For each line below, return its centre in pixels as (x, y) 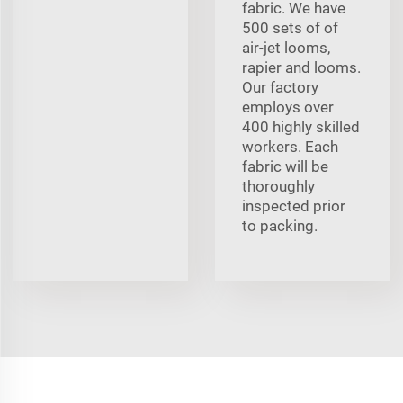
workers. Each (290, 146)
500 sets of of (290, 27)
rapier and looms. (301, 67)
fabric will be (285, 166)
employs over (288, 107)
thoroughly (278, 186)
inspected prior (294, 206)
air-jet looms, (286, 47)
